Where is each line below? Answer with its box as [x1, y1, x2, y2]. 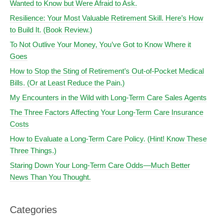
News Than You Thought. [10, 172, 91, 181]
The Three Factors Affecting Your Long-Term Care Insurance [10, 108, 203, 116]
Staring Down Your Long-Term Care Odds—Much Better [10, 161, 190, 169]
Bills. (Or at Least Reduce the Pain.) [10, 78, 125, 87]
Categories [10, 204, 57, 215]
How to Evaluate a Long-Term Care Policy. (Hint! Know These [10, 134, 207, 143]
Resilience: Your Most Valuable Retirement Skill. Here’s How [10, 13, 203, 22]
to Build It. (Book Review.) [10, 25, 92, 34]
